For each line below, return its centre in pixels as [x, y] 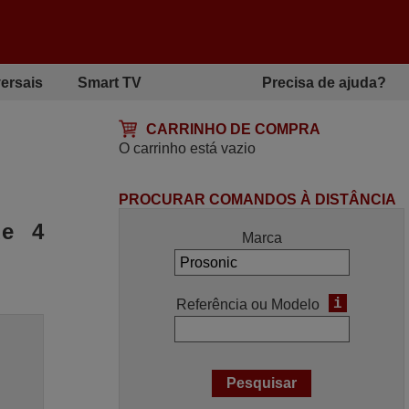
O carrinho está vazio [188, 148]
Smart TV [109, 82]
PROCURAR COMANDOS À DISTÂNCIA [258, 199]
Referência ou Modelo [248, 304]
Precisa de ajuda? [325, 82]
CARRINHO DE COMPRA [234, 129]
